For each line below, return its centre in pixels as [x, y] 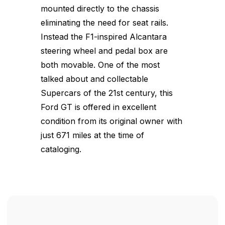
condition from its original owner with [111, 121]
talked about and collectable [94, 79]
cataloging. [61, 149]
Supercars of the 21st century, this [107, 93]
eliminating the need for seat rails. [104, 22]
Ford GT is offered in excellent [98, 107]
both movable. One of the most [100, 65]
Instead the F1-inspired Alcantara [104, 36]
